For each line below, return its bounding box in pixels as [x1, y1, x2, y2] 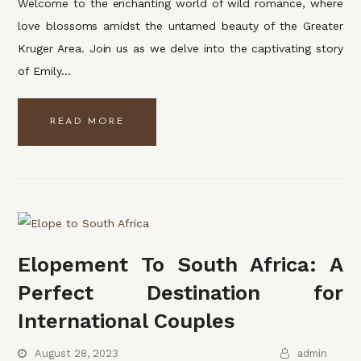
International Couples [18, 309, 235, 334]
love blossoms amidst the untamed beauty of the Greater [18, 19, 343, 32]
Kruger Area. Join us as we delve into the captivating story [18, 41, 343, 55]
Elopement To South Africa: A [18, 252, 343, 277]
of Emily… [18, 64, 72, 77]
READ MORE [50, 116, 125, 127]
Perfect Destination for [18, 280, 343, 305]
